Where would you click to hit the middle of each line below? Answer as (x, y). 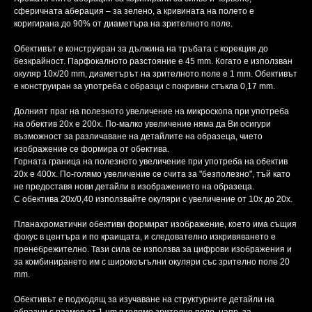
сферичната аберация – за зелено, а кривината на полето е (134, 11)
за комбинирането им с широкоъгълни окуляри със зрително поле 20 (152, 262)
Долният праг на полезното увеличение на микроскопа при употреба (151, 112)
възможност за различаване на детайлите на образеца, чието (138, 137)
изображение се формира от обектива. (92, 149)
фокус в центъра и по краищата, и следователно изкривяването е (145, 237)
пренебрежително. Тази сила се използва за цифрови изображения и (153, 250)
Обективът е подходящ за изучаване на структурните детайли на (144, 300)
